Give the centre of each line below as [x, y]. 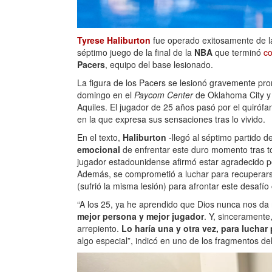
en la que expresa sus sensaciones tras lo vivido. [171, 119]
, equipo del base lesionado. [159, 65]
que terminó [238, 53]
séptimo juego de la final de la [136, 53]
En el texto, [100, 138]
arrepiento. [98, 229]
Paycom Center [164, 95]
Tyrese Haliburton [114, 40]
